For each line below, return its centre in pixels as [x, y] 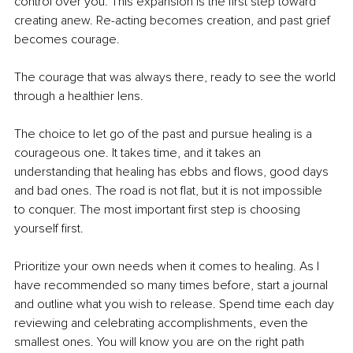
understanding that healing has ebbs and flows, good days [173, 172]
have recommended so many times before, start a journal [173, 286]
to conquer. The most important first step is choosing [159, 210]
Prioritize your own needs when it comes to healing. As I [168, 267]
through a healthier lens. [79, 97]
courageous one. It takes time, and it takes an [139, 153]
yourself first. [49, 229]
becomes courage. [67, 40]
